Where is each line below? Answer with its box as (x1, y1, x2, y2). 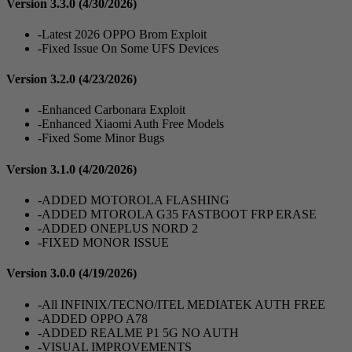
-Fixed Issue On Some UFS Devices (38, 41, 218, 55)
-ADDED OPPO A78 (38, 311, 148, 325)
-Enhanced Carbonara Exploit (38, 103, 185, 117)
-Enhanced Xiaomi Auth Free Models (38, 117, 224, 131)
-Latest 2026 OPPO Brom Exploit (38, 27, 207, 41)
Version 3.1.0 (6, 162, 79, 176)
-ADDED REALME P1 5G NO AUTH (38, 325, 239, 339)
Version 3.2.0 (6, 72, 79, 86)
